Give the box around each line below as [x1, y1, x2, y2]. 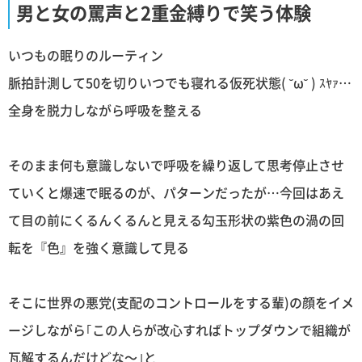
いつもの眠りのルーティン [8, 45, 163, 65]
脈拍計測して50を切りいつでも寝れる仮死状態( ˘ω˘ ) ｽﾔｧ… [8, 73, 351, 93]
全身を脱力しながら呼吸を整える [8, 100, 202, 120]
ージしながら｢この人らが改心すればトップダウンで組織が [8, 320, 351, 340]
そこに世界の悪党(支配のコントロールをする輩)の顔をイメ [8, 293, 354, 313]
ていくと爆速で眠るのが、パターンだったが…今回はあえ [8, 183, 344, 203]
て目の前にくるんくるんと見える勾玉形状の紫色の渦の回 [8, 210, 344, 230]
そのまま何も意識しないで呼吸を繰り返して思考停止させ [8, 155, 344, 175]
